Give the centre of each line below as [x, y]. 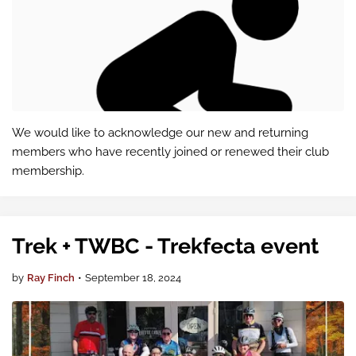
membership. [48, 171]
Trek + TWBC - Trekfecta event [165, 246]
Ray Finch [51, 278]
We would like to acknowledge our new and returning [160, 133]
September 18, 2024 [133, 278]
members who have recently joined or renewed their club [170, 152]
